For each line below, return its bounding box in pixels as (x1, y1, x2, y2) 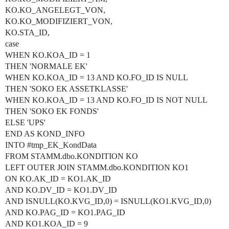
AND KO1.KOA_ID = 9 (5, 219, 88, 228)
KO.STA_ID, (5, 28, 50, 37)
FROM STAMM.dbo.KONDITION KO (5, 152, 138, 161)
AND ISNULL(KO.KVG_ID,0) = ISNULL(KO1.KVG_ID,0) (5, 197, 211, 205)
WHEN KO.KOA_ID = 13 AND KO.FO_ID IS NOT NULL (5, 96, 208, 104)
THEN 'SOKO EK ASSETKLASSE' (5, 84, 128, 93)
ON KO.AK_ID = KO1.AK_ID (5, 174, 111, 183)
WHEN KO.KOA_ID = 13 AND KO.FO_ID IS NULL (5, 73, 188, 82)
